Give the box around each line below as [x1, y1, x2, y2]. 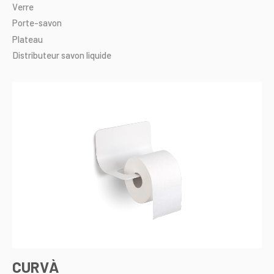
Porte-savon [12, 17, 62, 29]
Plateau [12, 33, 43, 45]
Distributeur [12, 49, 59, 61]
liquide [86, 49, 111, 61]
